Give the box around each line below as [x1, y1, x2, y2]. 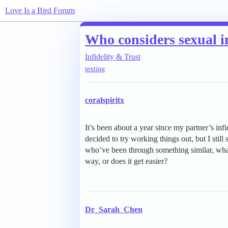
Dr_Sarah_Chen [85, 205, 142, 214]
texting [85, 65, 105, 73]
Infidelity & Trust [85, 52, 140, 61]
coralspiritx [85, 96, 124, 105]
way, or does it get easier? [85, 157, 167, 166]
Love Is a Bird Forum [5, 6, 75, 15]
